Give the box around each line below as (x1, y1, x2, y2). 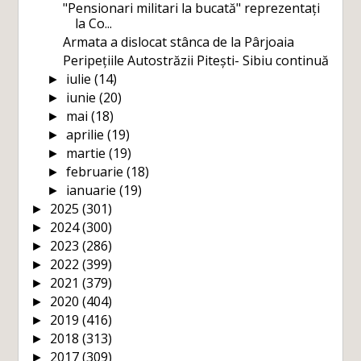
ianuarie (65, 180, 119, 199)
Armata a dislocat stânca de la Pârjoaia (63, 32, 295, 51)
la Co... (75, 14, 113, 32)
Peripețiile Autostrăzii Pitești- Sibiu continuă (63, 51, 330, 69)
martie (65, 143, 109, 162)
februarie (65, 162, 127, 180)
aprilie (65, 125, 107, 143)
